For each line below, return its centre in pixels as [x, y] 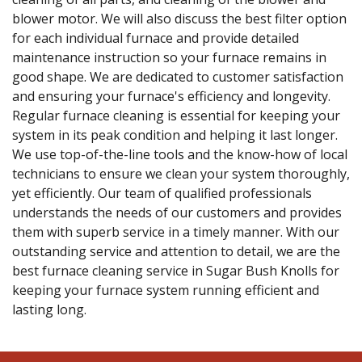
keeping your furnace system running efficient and [166, 290]
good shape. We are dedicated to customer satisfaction [178, 76]
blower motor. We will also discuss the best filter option [179, 18]
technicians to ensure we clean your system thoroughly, [181, 173]
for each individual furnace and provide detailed [156, 38]
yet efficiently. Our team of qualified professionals [162, 193]
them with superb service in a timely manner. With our [176, 232]
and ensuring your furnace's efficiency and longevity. [171, 96]
